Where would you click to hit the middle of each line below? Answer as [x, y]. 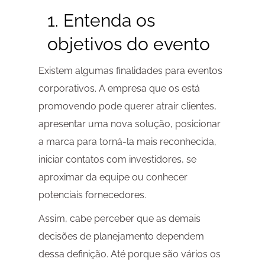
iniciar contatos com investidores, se [117, 160]
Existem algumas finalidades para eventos [130, 71]
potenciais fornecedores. [92, 195]
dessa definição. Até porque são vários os [129, 254]
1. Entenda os [101, 21]
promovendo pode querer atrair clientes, [127, 106]
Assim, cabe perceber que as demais [119, 219]
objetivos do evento [128, 44]
